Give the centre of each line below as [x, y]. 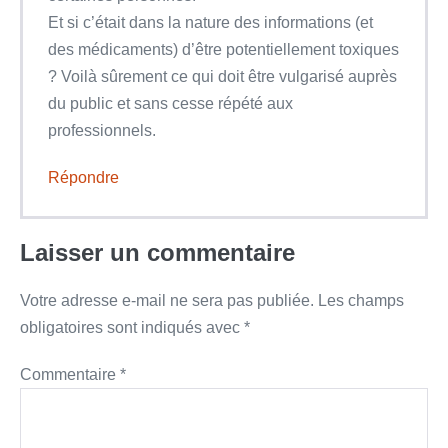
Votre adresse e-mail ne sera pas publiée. [167, 300]
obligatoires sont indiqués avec [132, 327]
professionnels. [102, 130]
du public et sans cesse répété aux [170, 103]
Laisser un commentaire [157, 252]
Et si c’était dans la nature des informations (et [210, 22]
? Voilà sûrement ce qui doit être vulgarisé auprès [222, 76]
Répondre [83, 177]
